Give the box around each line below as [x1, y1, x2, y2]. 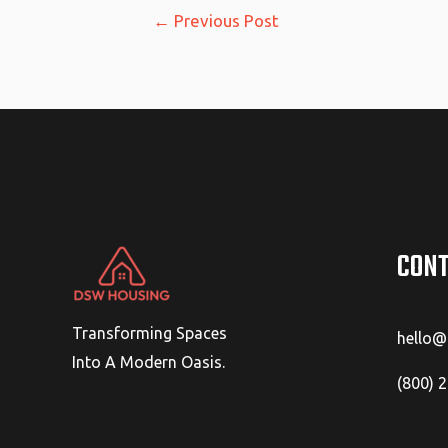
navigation [124, 33, 202, 52]
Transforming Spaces [72, 323, 227, 342]
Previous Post [169, 10, 279, 30]
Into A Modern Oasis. [72, 352, 225, 371]
